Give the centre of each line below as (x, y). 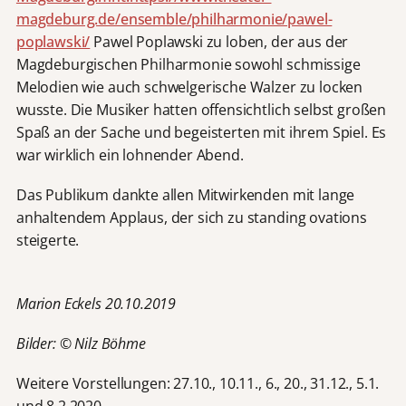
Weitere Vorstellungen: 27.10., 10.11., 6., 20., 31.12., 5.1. (198, 383)
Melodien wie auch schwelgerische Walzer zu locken (189, 87)
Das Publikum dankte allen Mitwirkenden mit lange (185, 195)
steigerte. (48, 241)
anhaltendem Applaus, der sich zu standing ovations (191, 218)
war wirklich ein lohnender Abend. (130, 155)
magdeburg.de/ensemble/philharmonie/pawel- (174, 19)
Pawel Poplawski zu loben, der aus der (219, 42)
